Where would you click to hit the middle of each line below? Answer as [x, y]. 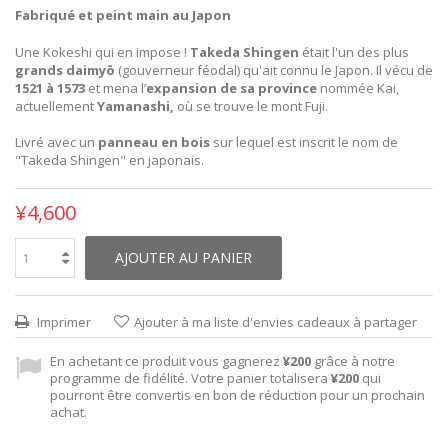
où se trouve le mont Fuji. [251, 106]
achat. [68, 412]
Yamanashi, [135, 106]
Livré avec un [56, 142]
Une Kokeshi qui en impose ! [102, 52]
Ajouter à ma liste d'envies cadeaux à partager [275, 322]
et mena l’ [115, 88]
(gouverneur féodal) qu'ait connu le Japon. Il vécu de [274, 70]
